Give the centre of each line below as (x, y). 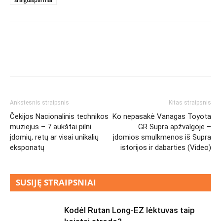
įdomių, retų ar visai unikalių (54, 137)
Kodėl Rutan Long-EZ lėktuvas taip (129, 210)
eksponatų (27, 147)
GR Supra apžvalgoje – (175, 127)
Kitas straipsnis (190, 102)
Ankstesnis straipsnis (39, 102)
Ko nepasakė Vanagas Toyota (162, 116)
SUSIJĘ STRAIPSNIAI (56, 182)
